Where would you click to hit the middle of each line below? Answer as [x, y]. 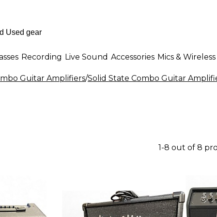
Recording [42, 57]
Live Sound [86, 57]
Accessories [133, 57]
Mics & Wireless [186, 57]
